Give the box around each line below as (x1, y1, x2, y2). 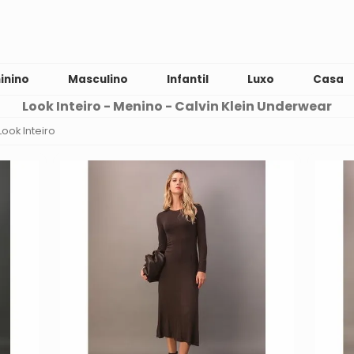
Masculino (68, 72, 129, 87)
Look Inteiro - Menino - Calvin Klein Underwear (22, 97, 332, 115)
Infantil (167, 72, 209, 87)
